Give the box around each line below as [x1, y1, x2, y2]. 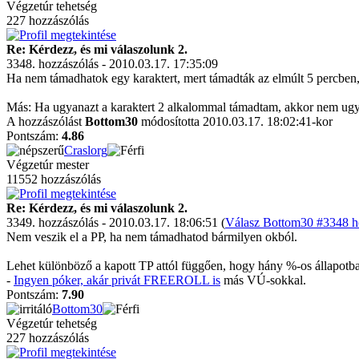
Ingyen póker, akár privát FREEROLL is [14, 273, 220, 287]
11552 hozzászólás [6, 172, 101, 186]
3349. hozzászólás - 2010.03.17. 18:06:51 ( [6, 216, 225, 229]
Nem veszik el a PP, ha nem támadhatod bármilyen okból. [6, 230, 297, 244]
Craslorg [64, 143, 107, 157]
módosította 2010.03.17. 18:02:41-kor [138, 115, 333, 128]
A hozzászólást [6, 115, 85, 128]
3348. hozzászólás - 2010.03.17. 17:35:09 [6, 57, 218, 71]
